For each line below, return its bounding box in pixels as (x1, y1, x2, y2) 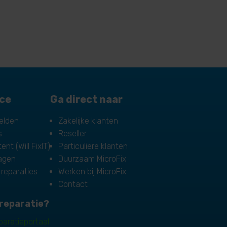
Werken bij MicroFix (58, 166, 127, 176)
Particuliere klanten (58, 141, 128, 151)
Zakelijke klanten (58, 116, 119, 126)
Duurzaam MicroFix (58, 154, 127, 164)
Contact (58, 179, 88, 189)
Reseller (58, 128, 87, 138)
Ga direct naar (50, 93, 123, 105)
